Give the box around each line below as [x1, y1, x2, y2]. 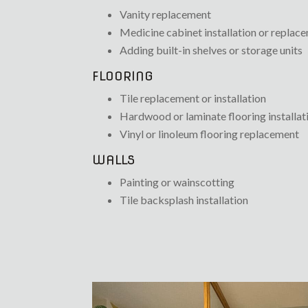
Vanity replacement [120, 8, 212, 21]
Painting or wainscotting [120, 175, 235, 189]
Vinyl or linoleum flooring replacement [120, 127, 300, 141]
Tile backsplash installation [120, 193, 249, 207]
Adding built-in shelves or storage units [120, 43, 303, 57]
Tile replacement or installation [120, 91, 267, 105]
